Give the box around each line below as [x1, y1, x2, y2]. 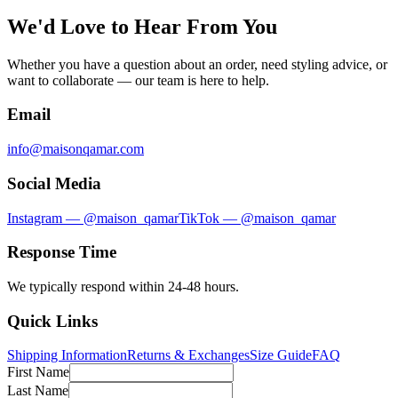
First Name [7, 364, 69, 380]
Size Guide [250, 347, 312, 363]
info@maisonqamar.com [7, 141, 144, 157]
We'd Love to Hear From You [7, 14, 277, 38]
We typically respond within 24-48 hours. [7, 278, 239, 294]
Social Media [7, 173, 101, 193]
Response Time [7, 243, 116, 262]
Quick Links [7, 311, 98, 330]
